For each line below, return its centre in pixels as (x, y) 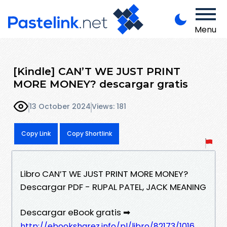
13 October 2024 (60, 107)
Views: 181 (109, 107)
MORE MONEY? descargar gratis (101, 84)
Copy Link (36, 133)
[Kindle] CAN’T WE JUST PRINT (97, 71)
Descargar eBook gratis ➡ (75, 212)
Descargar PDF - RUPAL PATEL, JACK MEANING (113, 187)
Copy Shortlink (89, 133)
